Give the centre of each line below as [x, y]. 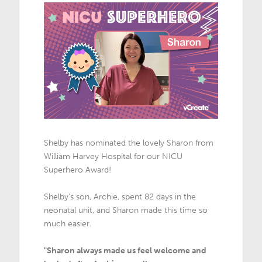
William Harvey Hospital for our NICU [113, 157]
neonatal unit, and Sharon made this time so [126, 211]
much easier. [68, 224]
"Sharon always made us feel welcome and [125, 251]
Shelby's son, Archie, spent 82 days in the [120, 197]
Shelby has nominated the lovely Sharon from [129, 143]
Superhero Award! [78, 170]
